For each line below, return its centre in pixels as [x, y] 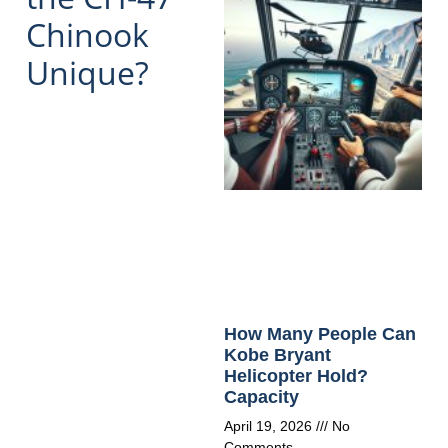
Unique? [87, 72]
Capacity [261, 397]
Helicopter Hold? [296, 376]
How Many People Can [320, 334]
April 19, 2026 [270, 426]
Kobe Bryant [277, 355]
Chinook [87, 34]
